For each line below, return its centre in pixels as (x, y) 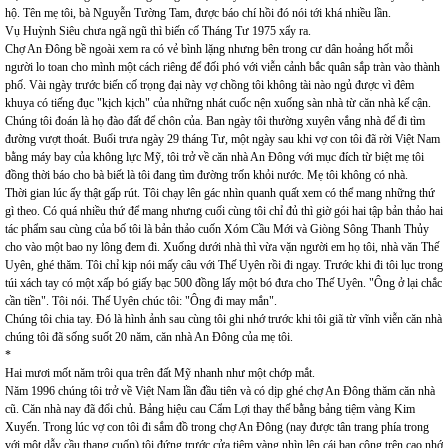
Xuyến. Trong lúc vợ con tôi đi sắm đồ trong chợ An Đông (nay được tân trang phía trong (217, 427)
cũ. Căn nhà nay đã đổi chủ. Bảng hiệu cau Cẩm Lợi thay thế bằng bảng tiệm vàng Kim (210, 409)
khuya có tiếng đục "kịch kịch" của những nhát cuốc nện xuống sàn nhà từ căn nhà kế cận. (218, 103)
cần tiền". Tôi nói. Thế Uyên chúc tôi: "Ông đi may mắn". (141, 301)
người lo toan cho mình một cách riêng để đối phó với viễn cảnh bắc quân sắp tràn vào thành (222, 67)
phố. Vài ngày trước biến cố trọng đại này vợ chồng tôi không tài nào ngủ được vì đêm (209, 85)
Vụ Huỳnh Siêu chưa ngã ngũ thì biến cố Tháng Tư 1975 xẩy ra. (158, 31)
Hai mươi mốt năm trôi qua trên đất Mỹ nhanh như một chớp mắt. (160, 373)
